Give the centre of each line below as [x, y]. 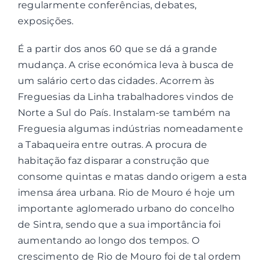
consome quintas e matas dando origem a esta [132, 177]
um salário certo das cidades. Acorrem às [116, 81]
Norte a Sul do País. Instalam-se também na [124, 113]
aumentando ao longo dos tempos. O [108, 240]
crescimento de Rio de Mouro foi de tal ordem [129, 256]
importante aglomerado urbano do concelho [126, 209]
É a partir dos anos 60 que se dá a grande [117, 49]
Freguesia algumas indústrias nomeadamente [130, 129]
